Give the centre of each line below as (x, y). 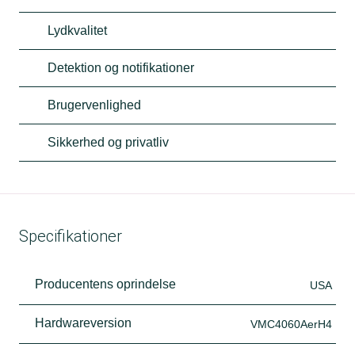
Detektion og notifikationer (121, 67)
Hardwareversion (83, 323)
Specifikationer (71, 236)
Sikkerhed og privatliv (108, 142)
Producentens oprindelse (105, 284)
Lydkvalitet (77, 30)
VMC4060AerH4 (291, 324)
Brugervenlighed (94, 105)
